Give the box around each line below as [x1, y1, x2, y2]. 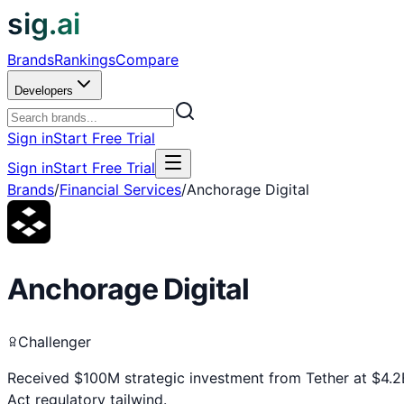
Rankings [54, 50, 115, 69]
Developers [14, 84, 73, 97]
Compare [115, 50, 179, 69]
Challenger [18, 332, 91, 351]
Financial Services [60, 180, 181, 198]
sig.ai [7, 6, 80, 41]
